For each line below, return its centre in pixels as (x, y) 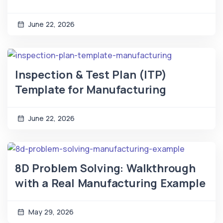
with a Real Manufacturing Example (110, 183)
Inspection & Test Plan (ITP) (91, 74)
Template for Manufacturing (91, 89)
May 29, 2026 (50, 212)
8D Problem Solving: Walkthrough (105, 168)
